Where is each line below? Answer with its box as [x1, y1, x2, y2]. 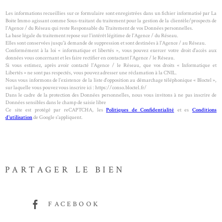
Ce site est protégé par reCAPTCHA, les [5, 106, 107, 113]
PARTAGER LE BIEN [5, 164, 125, 176]
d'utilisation [5, 113, 32, 121]
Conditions [192, 106, 217, 113]
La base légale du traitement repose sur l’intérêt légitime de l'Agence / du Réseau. [5, 31, 178, 39]
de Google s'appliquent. [32, 113, 83, 121]
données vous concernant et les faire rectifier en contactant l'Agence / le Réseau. [5, 54, 175, 61]
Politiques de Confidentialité [106, 106, 174, 113]
